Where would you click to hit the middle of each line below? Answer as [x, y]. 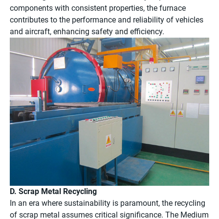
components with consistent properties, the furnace [98, 8]
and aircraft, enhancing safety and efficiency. [87, 31]
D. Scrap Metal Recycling [53, 192]
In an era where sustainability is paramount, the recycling [108, 203]
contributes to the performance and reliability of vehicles [107, 20]
